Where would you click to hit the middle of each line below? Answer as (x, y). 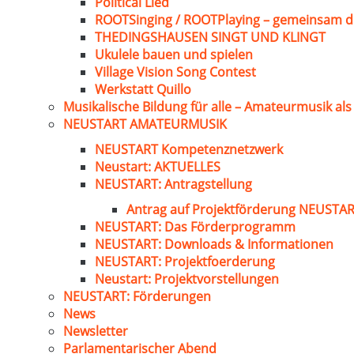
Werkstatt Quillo (143, 89)
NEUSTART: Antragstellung (173, 184)
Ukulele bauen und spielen (174, 55)
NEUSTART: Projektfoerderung (185, 262)
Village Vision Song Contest (175, 72)
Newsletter (96, 331)
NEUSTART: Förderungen (137, 296)
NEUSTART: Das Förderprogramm (195, 227)
